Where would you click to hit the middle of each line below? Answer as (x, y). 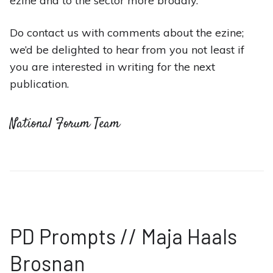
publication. (39, 84)
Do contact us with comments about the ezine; (126, 33)
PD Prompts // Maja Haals (123, 236)
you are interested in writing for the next (112, 67)
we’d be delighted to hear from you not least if (127, 50)
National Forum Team (65, 124)
